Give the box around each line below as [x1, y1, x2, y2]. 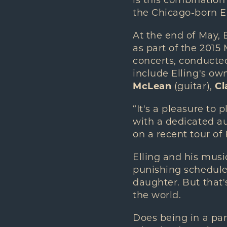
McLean [133, 81, 172, 92]
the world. [133, 190, 181, 201]
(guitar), [171, 81, 215, 92]
